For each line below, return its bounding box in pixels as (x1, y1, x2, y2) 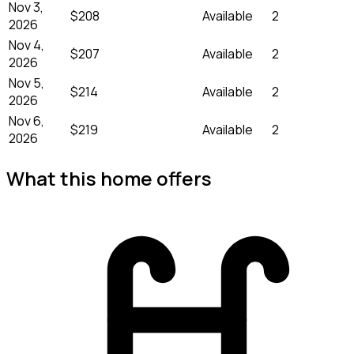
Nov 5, (9, 73, 44, 92)
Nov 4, (9, 36, 44, 54)
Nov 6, (9, 111, 44, 130)
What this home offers (6, 164, 212, 191)
